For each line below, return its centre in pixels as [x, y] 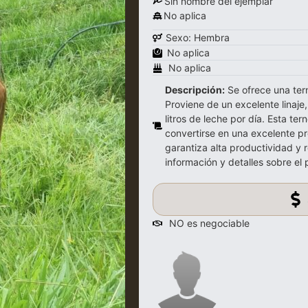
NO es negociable [209, 223]
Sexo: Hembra [198, 37]
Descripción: [195, 90]
